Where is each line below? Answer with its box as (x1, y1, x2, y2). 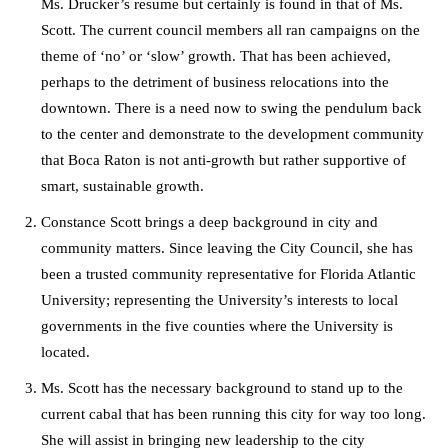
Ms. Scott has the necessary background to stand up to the (41, 380, 403, 397)
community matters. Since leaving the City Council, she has (41, 240, 413, 257)
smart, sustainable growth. (41, 178, 204, 195)
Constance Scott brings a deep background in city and (41, 214, 378, 231)
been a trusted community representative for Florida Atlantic (41, 266, 416, 283)
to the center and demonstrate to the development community (41, 126, 424, 143)
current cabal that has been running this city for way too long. (41, 406, 426, 423)
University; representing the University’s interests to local (41, 292, 398, 309)
